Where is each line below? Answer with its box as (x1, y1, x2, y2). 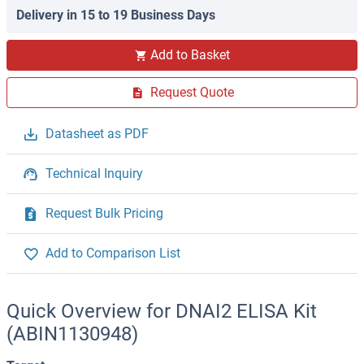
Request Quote (149, 84, 234, 101)
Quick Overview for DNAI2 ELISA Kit (6, 300, 317, 323)
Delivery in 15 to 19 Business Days (16, 7, 215, 24)
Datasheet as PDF (45, 126, 149, 142)
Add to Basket (150, 47, 230, 63)
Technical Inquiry (45, 166, 143, 182)
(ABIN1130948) (6, 323, 138, 346)
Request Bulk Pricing (45, 206, 163, 222)
